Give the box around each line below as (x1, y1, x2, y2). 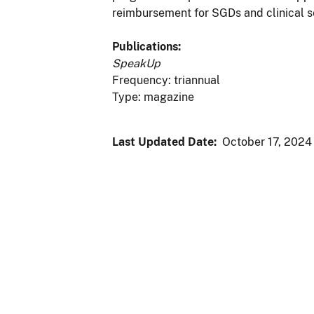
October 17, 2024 (222, 135, 312, 149)
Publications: (112, 39, 181, 53)
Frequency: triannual (112, 73, 220, 87)
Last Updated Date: (112, 135, 217, 149)
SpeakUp (112, 56, 161, 70)
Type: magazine (112, 90, 194, 104)
